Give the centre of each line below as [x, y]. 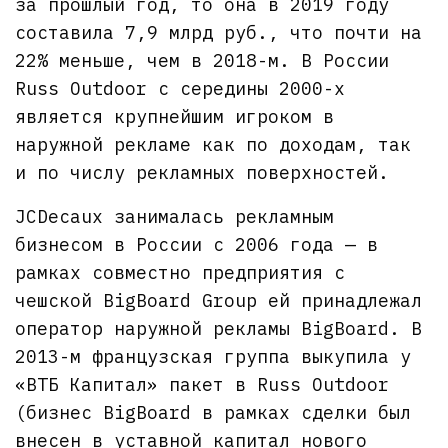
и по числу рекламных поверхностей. [202, 172]
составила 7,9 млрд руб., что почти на [219, 32]
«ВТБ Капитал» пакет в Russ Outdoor [202, 384]
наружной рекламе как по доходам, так [213, 144]
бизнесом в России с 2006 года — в [197, 244]
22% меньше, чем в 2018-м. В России [202, 60]
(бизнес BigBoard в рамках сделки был [213, 412]
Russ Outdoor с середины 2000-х [180, 88]
